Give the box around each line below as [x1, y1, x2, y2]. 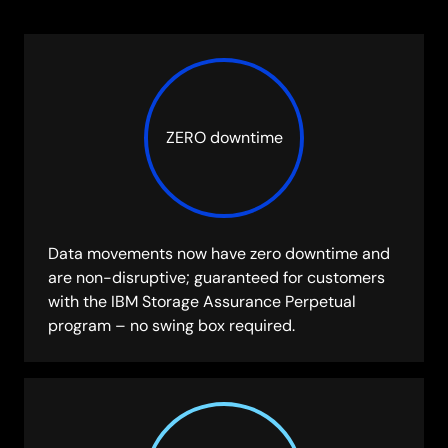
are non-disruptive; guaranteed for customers [48, 268, 385, 288]
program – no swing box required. [48, 316, 295, 336]
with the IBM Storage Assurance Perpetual [48, 292, 356, 312]
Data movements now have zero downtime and [48, 244, 390, 264]
